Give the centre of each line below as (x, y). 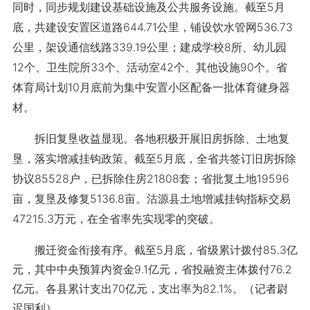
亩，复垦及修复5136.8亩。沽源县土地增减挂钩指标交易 (151, 199)
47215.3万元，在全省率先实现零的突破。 (116, 219)
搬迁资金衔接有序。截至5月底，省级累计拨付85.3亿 (155, 250)
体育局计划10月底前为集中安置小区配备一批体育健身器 (151, 87)
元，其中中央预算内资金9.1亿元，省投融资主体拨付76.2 (152, 269)
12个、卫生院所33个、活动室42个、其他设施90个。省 (149, 67)
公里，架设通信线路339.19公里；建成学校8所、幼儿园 (149, 47)
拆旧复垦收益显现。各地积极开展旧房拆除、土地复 (151, 138)
